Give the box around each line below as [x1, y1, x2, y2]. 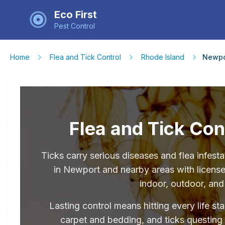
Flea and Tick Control [50, 53, 121, 61]
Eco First [54, 8, 97, 21]
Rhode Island [141, 53, 184, 61]
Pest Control [54, 21, 95, 30]
